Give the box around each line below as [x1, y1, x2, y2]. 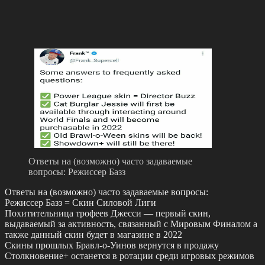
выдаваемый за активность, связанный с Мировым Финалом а [5, 218, 257, 229]
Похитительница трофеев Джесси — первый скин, [5, 208, 211, 218]
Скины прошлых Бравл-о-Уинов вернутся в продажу [5, 240, 219, 250]
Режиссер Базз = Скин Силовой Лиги [5, 197, 156, 208]
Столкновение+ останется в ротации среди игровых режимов [5, 250, 254, 261]
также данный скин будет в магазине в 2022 [5, 229, 182, 240]
